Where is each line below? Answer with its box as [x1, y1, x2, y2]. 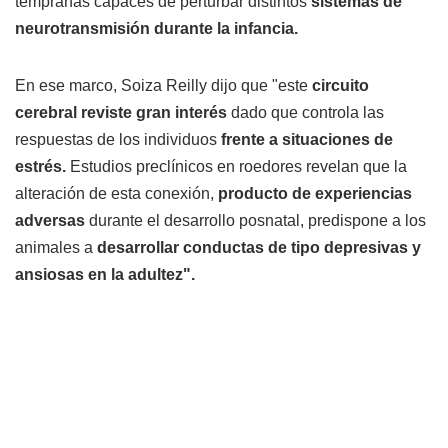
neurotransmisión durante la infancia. [15, 20, 298, 38]
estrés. [15, 158, 66, 176]
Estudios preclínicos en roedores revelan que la [66, 158, 407, 176]
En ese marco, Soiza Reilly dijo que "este [15, 77, 312, 95]
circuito [312, 77, 369, 95]
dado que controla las [231, 104, 384, 122]
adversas [15, 212, 85, 230]
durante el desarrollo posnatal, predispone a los [85, 212, 426, 230]
